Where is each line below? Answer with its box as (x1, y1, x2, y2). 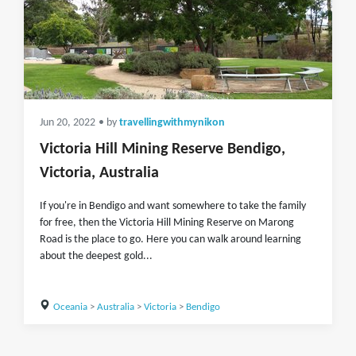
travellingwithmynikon (119, 118, 225, 128)
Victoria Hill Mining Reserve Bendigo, (40, 141, 285, 157)
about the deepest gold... (40, 250, 153, 262)
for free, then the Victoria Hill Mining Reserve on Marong (40, 217, 294, 229)
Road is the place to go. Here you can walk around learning (40, 234, 301, 246)
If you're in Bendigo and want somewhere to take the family (40, 200, 306, 212)
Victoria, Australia (40, 165, 159, 181)
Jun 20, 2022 (40, 118, 95, 128)
